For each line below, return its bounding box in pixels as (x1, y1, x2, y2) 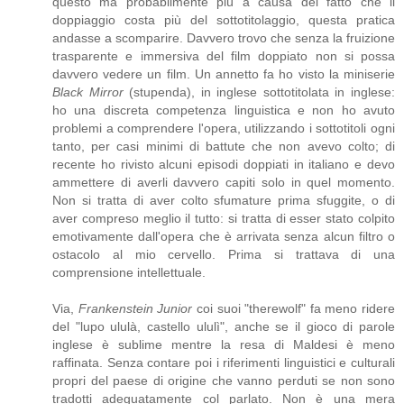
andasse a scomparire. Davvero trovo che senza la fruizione (52, 31, 395, 46)
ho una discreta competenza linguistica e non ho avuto (52, 103, 395, 118)
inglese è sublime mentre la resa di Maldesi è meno (52, 337, 395, 353)
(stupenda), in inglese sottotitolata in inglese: (123, 85, 396, 100)
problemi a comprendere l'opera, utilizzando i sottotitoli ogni (52, 121, 395, 136)
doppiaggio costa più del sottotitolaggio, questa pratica (52, 13, 395, 28)
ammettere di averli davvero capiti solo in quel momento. (52, 175, 395, 190)
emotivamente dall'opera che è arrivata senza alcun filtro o (52, 229, 395, 244)
